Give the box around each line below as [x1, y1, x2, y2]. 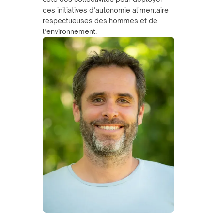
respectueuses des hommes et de [43, 16, 157, 25]
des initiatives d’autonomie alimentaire [43, 5, 169, 14]
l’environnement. [43, 27, 97, 35]
